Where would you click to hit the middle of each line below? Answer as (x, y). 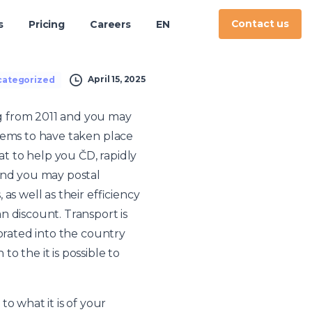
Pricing (47, 24)
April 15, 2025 (117, 79)
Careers (110, 24)
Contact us (260, 24)
